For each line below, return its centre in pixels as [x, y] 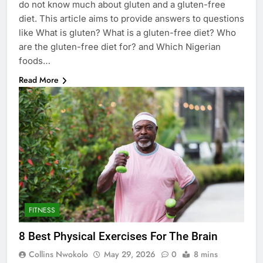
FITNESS [42, 210]
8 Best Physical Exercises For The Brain [118, 236]
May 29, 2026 [130, 254]
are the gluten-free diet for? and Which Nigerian [120, 47]
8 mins [206, 254]
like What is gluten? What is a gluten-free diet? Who [127, 33]
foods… [35, 61]
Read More [39, 80]
